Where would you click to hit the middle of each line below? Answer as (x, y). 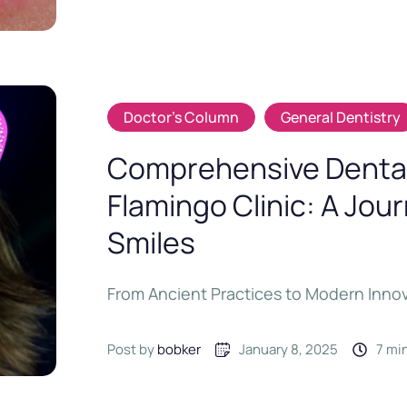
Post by (133, 350)
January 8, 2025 (289, 350)
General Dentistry (341, 118)
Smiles (152, 243)
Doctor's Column (182, 118)
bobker (179, 350)
